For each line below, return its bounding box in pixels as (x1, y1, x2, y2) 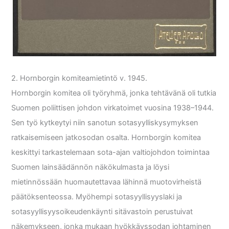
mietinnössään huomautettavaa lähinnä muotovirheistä (11, 177, 202, 187)
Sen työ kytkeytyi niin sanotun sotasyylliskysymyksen (11, 118, 199, 128)
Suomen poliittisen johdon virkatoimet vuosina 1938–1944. (11, 103, 214, 113)
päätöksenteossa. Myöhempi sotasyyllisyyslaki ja (11, 192, 182, 202)
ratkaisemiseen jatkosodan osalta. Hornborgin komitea (11, 133, 201, 143)
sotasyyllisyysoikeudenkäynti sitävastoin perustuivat (11, 207, 193, 217)
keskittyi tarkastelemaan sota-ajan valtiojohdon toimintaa (11, 148, 210, 157)
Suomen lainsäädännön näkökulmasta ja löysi (11, 163, 170, 172)
